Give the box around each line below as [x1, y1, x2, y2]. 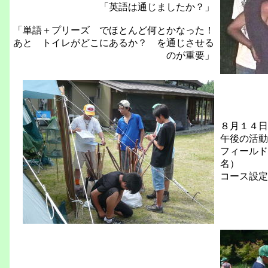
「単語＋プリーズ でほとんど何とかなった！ [13, 25, 214, 35]
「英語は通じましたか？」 [99, 2, 214, 12]
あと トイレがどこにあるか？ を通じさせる [13, 38, 214, 48]
